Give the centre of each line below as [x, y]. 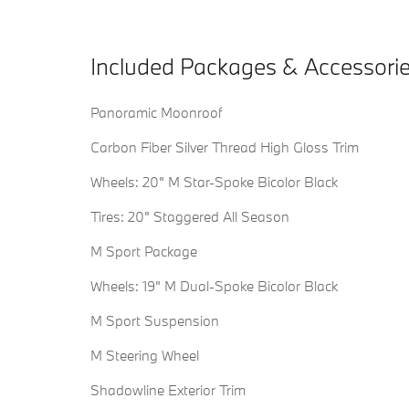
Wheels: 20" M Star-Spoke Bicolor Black [214, 182]
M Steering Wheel [145, 356]
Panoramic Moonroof [156, 113]
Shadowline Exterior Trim [168, 390]
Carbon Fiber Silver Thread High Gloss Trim [225, 147]
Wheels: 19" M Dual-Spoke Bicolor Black [214, 286]
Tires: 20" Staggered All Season [190, 217]
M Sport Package [144, 252]
